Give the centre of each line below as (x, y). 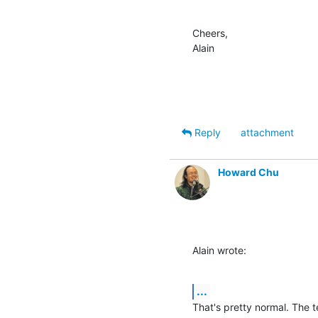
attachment (267, 132)
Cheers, (210, 33)
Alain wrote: (219, 250)
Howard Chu (248, 172)
